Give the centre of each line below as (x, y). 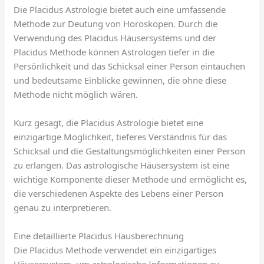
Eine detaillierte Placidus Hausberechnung (99, 235)
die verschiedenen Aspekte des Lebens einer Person (119, 193)
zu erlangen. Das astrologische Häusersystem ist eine (122, 165)
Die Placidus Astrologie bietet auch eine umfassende (120, 9)
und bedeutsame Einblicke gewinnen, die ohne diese (120, 80)
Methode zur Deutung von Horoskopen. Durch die (116, 23)
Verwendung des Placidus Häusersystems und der (115, 37)
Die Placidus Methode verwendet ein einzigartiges (115, 250)
